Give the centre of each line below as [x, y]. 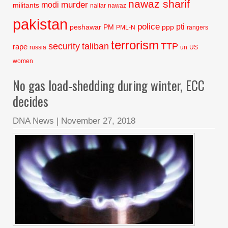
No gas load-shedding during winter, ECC [109, 85]
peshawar [85, 27]
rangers [197, 27]
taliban [95, 46]
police [149, 27]
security [64, 46]
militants [26, 5]
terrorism [135, 45]
